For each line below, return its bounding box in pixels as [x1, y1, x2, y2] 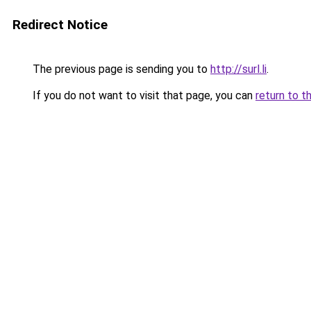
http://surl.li [210, 62, 267, 76]
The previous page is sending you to [30, 62, 210, 76]
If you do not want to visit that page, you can [30, 89, 255, 102]
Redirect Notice [12, 17, 108, 33]
